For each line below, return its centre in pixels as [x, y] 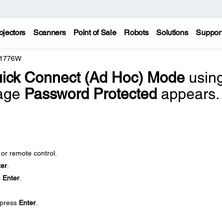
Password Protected [90, 94]
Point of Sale [95, 32]
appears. [188, 94]
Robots [136, 32]
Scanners [49, 32]
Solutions [172, 32]
